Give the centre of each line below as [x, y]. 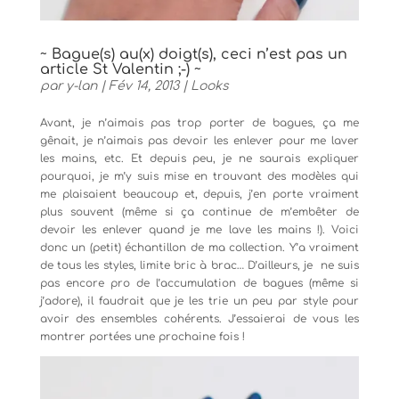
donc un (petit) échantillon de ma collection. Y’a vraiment [199, 247]
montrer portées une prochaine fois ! [142, 336]
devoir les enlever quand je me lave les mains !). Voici [199, 229]
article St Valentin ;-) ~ [120, 69]
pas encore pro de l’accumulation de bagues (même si [199, 283]
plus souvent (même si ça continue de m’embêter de [199, 212]
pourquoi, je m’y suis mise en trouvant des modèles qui [199, 176]
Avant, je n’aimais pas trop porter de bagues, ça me [199, 122]
